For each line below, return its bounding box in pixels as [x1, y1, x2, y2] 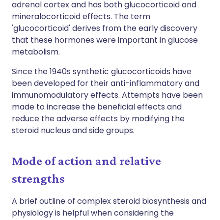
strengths [12, 171, 65, 186]
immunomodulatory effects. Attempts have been [12, 89, 203, 101]
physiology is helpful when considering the [12, 207, 174, 219]
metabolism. [12, 46, 60, 57]
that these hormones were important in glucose [12, 34, 198, 46]
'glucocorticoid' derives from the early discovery [12, 23, 197, 34]
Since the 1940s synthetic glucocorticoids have [12, 66, 192, 77]
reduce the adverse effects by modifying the [12, 113, 185, 124]
